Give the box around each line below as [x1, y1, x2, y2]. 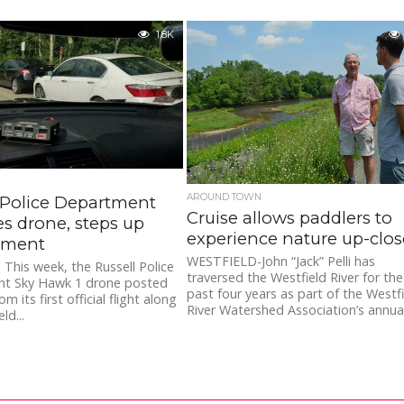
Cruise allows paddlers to [187, 207, 393, 229]
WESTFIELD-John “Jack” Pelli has [187, 252, 376, 271]
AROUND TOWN [187, 191, 262, 204]
